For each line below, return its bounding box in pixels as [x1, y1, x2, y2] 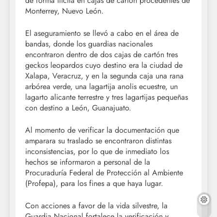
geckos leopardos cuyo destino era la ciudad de [25, 59, 183, 71]
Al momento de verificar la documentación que [25, 124, 179, 136]
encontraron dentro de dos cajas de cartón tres [25, 48, 178, 60]
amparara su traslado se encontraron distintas [25, 135, 171, 146]
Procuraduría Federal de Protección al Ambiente [25, 167, 183, 178]
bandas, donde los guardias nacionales [25, 38, 153, 49]
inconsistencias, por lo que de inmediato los [25, 145, 169, 157]
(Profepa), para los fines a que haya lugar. [25, 177, 163, 189]
